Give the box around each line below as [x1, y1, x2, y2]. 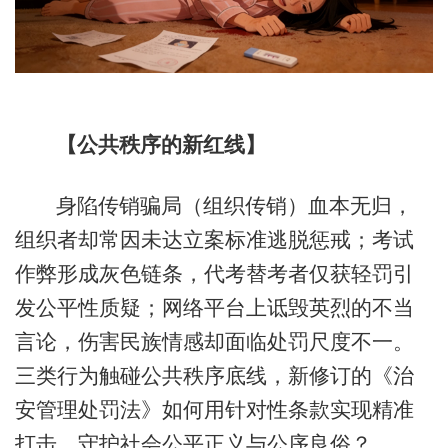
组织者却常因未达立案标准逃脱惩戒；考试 [14, 227, 414, 251]
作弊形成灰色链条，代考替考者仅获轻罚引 [14, 261, 414, 285]
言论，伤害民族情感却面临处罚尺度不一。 [14, 329, 414, 353]
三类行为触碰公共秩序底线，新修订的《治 [14, 363, 414, 387]
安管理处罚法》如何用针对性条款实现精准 [14, 397, 414, 421]
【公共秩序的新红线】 [55, 132, 266, 156]
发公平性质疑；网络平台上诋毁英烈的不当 [14, 295, 414, 319]
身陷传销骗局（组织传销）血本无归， [55, 193, 413, 217]
